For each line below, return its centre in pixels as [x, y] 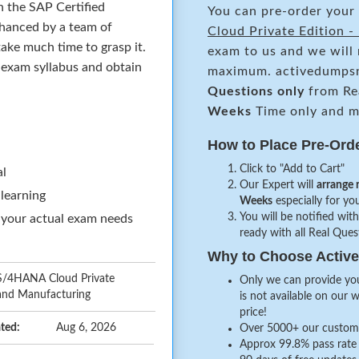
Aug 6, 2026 [87, 327]
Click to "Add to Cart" [292, 169]
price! [253, 312]
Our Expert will [278, 185]
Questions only [256, 91]
